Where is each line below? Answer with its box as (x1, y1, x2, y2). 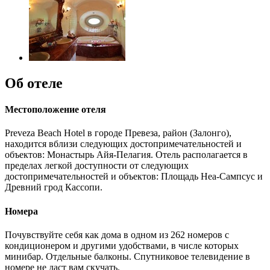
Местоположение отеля (5, 104, 106, 115)
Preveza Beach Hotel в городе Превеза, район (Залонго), (5, 128, 231, 139)
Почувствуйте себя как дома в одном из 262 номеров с (5, 229, 229, 240)
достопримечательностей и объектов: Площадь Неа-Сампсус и (5, 171, 263, 182)
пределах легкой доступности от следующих (5, 160, 189, 171)
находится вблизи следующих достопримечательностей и (5, 139, 242, 149)
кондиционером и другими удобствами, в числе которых (5, 240, 239, 251)
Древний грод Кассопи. (5, 182, 102, 193)
